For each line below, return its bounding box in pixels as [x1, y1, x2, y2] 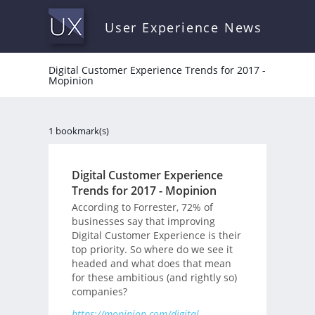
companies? [71, 284, 127, 298]
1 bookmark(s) [49, 124, 109, 137]
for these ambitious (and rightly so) [71, 270, 237, 284]
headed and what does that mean [71, 256, 231, 270]
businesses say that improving [71, 214, 215, 228]
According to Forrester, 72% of [71, 200, 213, 214]
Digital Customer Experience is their [71, 228, 241, 242]
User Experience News [105, 19, 262, 36]
